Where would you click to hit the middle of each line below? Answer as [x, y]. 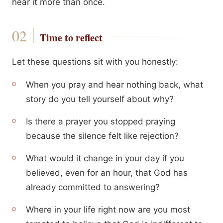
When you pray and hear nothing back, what [114, 85]
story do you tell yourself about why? [100, 99]
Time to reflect [71, 38]
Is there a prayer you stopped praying [101, 121]
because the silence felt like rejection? [102, 136]
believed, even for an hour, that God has [107, 173]
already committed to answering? [93, 187]
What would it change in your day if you [105, 158]
